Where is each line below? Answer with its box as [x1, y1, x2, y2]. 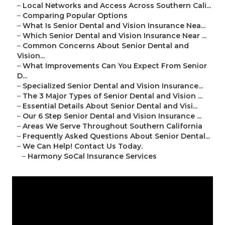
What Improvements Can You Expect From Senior [23, 61, 207, 71]
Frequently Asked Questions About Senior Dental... [23, 132, 210, 141]
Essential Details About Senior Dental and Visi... [23, 101, 197, 111]
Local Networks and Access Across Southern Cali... [23, 1, 211, 11]
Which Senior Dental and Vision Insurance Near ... [23, 31, 206, 41]
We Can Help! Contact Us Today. [23, 142, 143, 151]
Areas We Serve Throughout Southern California [23, 122, 202, 131]
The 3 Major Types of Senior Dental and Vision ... [23, 91, 202, 101]
